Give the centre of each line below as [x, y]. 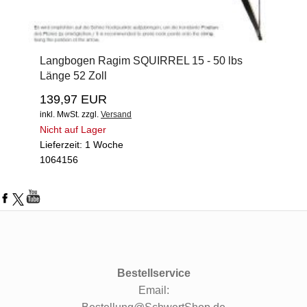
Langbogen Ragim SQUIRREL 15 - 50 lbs [141, 60]
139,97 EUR [73, 99]
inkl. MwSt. [60, 114]
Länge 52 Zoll [73, 75]
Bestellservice [153, 273]
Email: [153, 290]
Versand [116, 114]
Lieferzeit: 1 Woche [82, 144]
